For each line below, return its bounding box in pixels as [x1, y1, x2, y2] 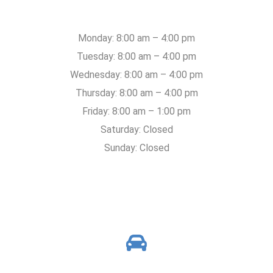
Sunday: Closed [104, 141, 169, 154]
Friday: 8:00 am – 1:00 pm [82, 105, 191, 117]
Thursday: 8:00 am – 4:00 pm [75, 87, 198, 99]
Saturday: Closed [100, 123, 173, 135]
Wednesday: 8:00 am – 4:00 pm [70, 68, 203, 80]
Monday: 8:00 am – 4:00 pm [78, 32, 195, 44]
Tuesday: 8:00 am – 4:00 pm [77, 50, 196, 62]
